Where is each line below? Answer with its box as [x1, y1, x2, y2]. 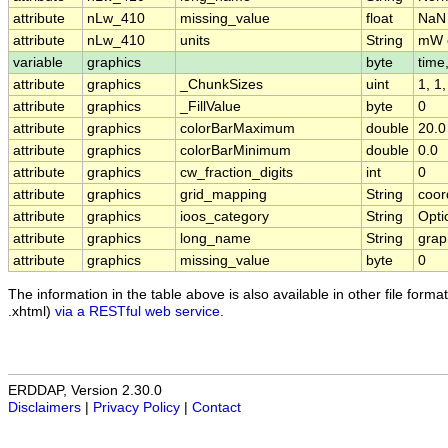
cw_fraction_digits [180, 165, 293, 181]
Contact [192, 400, 241, 416]
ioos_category [180, 209, 269, 225]
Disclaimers [8, 400, 81, 416]
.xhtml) [8, 303, 55, 319]
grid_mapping [180, 187, 267, 203]
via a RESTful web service [55, 303, 220, 319]
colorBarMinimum [180, 143, 291, 159]
